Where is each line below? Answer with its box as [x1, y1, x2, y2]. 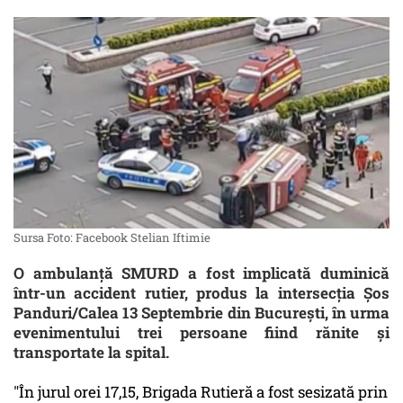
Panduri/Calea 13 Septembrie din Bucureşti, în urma [13, 302, 390, 324]
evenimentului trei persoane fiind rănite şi [13, 322, 390, 344]
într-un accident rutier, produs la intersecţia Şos [13, 282, 390, 304]
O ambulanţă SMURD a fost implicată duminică [13, 263, 390, 284]
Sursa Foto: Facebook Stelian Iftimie [13, 229, 210, 246]
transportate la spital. [13, 342, 169, 363]
